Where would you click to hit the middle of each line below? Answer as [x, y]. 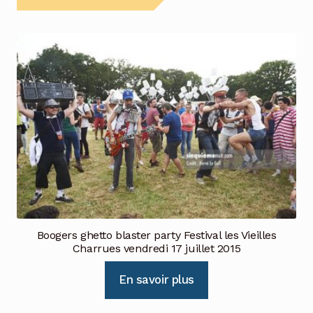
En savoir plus [156, 280]
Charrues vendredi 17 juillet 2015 [156, 249]
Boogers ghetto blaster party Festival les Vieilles [156, 235]
